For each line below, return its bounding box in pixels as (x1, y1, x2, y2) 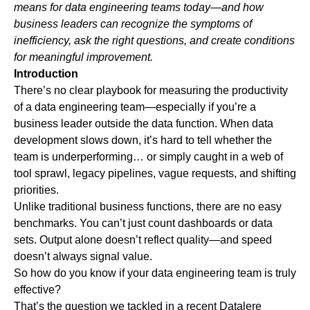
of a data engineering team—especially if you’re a (14, 101, 256, 113)
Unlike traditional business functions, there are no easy (14, 201, 282, 213)
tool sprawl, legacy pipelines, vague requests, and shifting (14, 167, 296, 180)
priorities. (14, 184, 59, 197)
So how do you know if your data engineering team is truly (14, 267, 296, 280)
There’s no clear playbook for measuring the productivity (14, 84, 288, 97)
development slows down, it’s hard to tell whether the (14, 134, 272, 147)
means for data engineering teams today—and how (14, 1, 264, 14)
